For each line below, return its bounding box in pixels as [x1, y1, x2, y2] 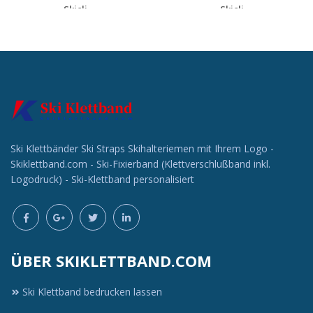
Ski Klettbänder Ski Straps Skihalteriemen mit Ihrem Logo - [10, 141, 274, 155]
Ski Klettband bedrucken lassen [22, 284, 162, 298]
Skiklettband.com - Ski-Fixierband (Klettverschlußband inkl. [10, 156, 270, 170]
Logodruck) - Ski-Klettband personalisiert [10, 172, 194, 186]
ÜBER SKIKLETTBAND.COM [10, 249, 212, 271]
